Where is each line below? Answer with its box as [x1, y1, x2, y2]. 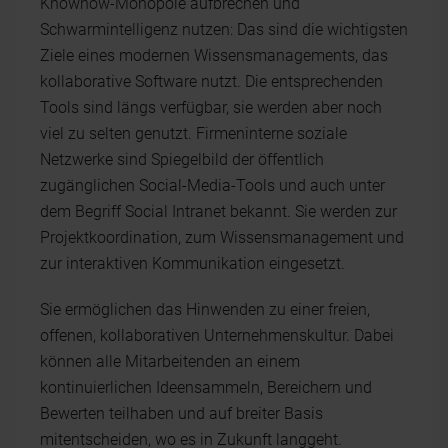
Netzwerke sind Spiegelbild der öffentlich [40, 150, 324, 169]
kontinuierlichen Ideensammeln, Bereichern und [40, 378, 372, 397]
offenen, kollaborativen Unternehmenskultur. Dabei [40, 326, 394, 345]
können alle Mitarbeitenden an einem [40, 352, 300, 371]
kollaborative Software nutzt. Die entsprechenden [40, 72, 383, 91]
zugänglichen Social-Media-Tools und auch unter [40, 176, 385, 195]
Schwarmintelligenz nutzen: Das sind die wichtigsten [40, 20, 408, 39]
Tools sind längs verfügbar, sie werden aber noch [40, 98, 382, 117]
